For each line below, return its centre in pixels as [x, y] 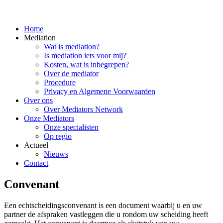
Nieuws [56, 154]
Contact [36, 163]
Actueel [36, 145]
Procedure [60, 82]
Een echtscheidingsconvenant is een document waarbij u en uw [103, 205]
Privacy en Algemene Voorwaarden [100, 91]
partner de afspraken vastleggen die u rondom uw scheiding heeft [106, 214]
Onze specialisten [71, 127]
